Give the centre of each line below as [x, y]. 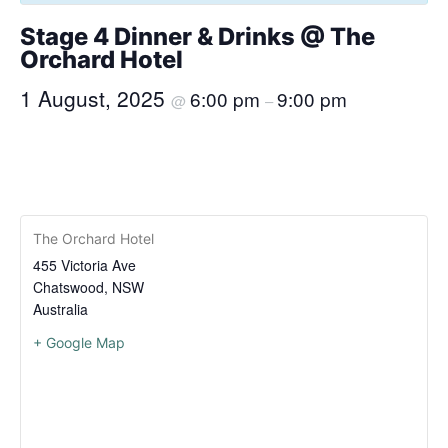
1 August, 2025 [95, 98]
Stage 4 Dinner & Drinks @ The [197, 36]
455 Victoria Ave [84, 265]
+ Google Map [79, 342]
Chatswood [68, 287]
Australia [60, 309]
